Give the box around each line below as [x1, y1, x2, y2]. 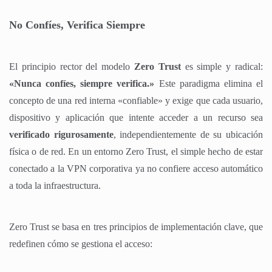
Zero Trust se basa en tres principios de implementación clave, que [9, 221, 263, 232]
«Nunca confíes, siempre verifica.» [9, 78, 155, 89]
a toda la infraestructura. [9, 180, 101, 191]
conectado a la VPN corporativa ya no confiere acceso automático [9, 163, 263, 174]
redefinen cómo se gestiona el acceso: [9, 238, 152, 249]
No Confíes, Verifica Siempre [9, 18, 145, 31]
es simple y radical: [180, 61, 263, 72]
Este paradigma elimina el [154, 78, 263, 89]
